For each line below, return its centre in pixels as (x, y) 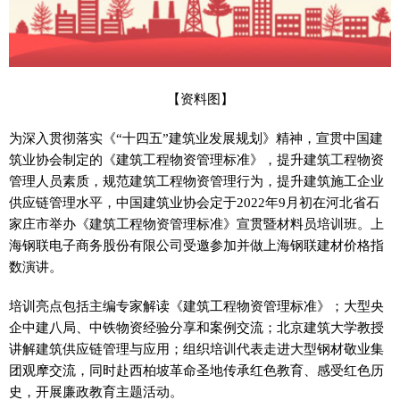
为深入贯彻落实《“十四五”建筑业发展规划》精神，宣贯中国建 (196, 137)
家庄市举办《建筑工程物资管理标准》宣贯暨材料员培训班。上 (196, 223)
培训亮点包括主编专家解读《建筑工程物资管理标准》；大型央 (196, 305)
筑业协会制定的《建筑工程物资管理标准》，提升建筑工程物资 (196, 159)
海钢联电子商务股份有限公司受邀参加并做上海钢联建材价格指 (196, 245)
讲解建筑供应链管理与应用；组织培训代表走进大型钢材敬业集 (196, 348)
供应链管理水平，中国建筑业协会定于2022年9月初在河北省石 (194, 202)
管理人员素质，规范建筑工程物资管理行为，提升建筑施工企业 (196, 180)
